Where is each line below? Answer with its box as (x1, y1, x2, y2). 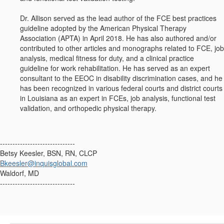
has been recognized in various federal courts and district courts (20, 83, 222, 93)
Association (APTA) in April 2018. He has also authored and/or (20, 33, 216, 43)
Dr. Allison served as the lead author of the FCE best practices (20, 13, 216, 23)
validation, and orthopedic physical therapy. (20, 103, 156, 113)
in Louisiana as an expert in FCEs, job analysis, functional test (20, 93, 215, 103)
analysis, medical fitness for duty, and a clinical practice (20, 53, 194, 63)
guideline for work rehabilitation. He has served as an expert (20, 63, 210, 73)
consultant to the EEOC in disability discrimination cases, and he (20, 73, 222, 83)
